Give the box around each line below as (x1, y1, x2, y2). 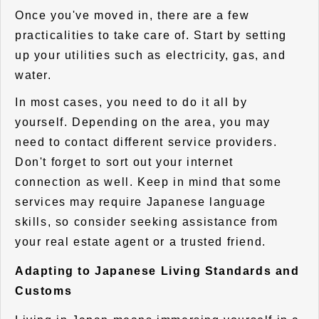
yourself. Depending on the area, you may (15, 115, 271, 128)
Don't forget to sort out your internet (15, 155, 234, 168)
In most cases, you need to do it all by (15, 95, 248, 108)
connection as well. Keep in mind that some (15, 175, 282, 188)
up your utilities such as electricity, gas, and (15, 48, 286, 61)
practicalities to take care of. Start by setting (15, 28, 287, 41)
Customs (15, 285, 73, 298)
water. (15, 68, 52, 81)
